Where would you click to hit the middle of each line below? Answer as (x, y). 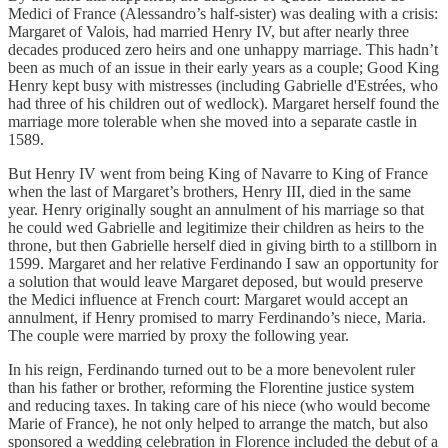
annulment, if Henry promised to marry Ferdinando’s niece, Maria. (217, 317)
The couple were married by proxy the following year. (182, 335)
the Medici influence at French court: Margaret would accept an (208, 299)
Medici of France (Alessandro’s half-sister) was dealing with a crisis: (223, 13)
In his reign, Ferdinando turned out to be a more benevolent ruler (211, 369)
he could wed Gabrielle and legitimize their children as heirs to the (216, 227)
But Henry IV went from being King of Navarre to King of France (218, 173)
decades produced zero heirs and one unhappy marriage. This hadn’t (223, 49)
